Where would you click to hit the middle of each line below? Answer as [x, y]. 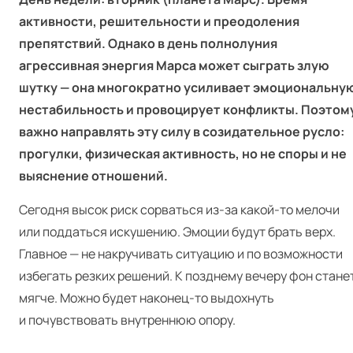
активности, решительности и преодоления [159, 21]
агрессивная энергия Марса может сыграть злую [174, 65]
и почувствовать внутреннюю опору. [127, 320]
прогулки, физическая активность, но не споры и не [183, 154]
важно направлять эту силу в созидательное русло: [182, 132]
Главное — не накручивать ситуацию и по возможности [181, 254]
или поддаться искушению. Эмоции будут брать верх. [177, 232]
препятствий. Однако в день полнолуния [148, 43]
